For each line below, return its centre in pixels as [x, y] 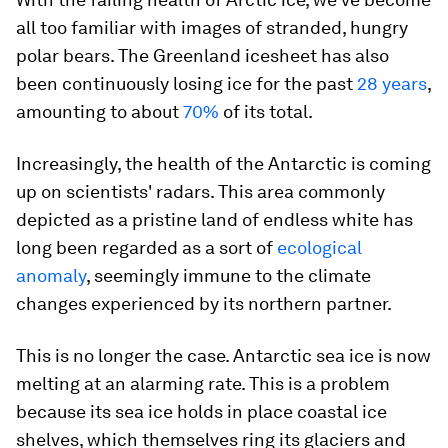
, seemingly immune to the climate [228, 275]
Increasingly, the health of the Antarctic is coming [223, 163]
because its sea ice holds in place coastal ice [201, 411]
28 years [392, 83]
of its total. [266, 111]
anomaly [51, 275]
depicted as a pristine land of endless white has [214, 219]
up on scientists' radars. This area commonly [200, 191]
